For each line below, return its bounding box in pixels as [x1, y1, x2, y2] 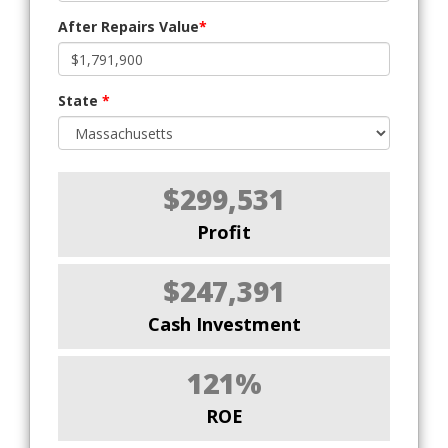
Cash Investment [147, 312, 301, 337]
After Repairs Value [58, 17, 199, 37]
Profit [197, 220, 251, 245]
